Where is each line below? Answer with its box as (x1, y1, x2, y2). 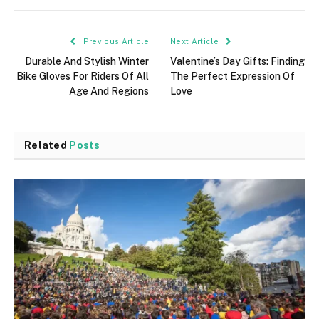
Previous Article (80, 36, 149, 46)
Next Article (170, 36, 221, 46)
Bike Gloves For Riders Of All (16, 70, 149, 82)
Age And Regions (69, 85, 149, 97)
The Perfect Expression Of (170, 70, 295, 82)
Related (24, 139, 70, 151)
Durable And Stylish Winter (25, 55, 149, 67)
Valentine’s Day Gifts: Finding (170, 55, 305, 67)
